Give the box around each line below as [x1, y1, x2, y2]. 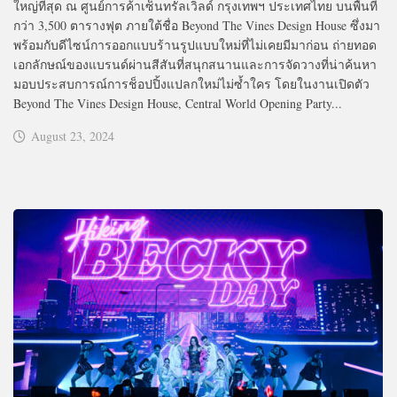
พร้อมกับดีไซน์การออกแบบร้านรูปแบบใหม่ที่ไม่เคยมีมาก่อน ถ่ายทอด [13, 35, 377, 53]
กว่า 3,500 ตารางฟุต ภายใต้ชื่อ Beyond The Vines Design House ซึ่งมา [13, 16, 380, 34]
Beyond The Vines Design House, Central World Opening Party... [13, 94, 342, 112]
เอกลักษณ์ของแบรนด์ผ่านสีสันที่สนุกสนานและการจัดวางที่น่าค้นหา [13, 55, 377, 73]
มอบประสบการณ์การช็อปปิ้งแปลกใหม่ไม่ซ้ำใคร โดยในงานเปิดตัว [13, 74, 370, 92]
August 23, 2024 [31, 127, 114, 144]
